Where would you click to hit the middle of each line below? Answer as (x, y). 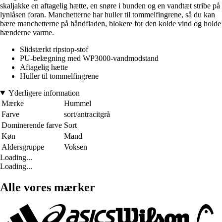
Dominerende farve (32, 125)
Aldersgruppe (23, 147)
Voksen (76, 147)
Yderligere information (44, 93)
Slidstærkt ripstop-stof (54, 49)
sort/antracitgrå (87, 114)
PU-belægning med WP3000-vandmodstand (89, 58)
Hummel (78, 103)
